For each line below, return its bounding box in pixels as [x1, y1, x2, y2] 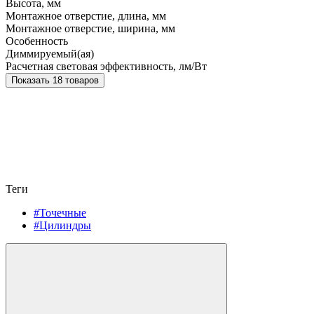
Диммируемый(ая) [6, 47, 94, 60]
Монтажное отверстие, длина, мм [6, 9, 166, 22]
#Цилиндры [34, 219, 91, 231]
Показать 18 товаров [53, 74, 99, 86]
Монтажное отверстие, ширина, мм [6, 22, 175, 34]
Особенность [6, 34, 68, 47]
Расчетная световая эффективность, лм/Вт [6, 60, 207, 72]
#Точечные [34, 206, 86, 219]
